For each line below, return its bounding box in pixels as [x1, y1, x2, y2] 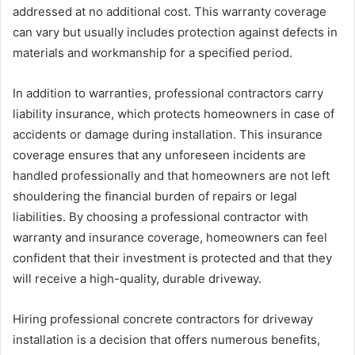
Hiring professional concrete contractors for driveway [13, 311, 313, 326]
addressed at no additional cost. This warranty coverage [13, 3, 326, 19]
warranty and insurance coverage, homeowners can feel [13, 229, 327, 245]
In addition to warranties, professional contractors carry [13, 85, 323, 101]
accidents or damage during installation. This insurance [13, 126, 323, 142]
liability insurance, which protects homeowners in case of [13, 105, 334, 121]
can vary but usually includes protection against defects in [13, 24, 338, 40]
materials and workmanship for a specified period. [13, 44, 292, 60]
